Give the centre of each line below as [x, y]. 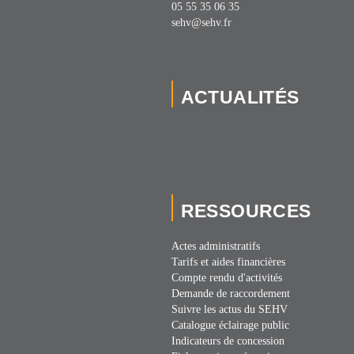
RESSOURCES [246, 211]
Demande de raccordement [230, 294]
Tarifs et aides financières [228, 262]
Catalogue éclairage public [230, 326]
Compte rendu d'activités [226, 278]
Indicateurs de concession [228, 341]
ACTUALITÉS [240, 98]
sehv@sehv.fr [201, 23]
